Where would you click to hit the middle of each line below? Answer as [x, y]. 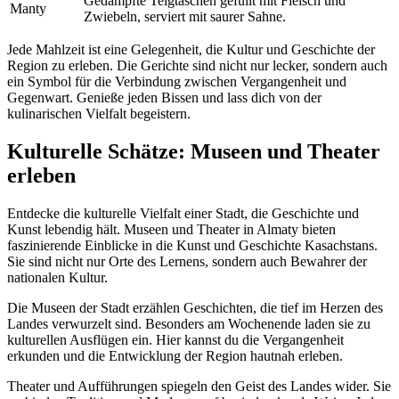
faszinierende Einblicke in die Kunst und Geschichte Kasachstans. [192, 245]
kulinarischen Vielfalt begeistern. [99, 113]
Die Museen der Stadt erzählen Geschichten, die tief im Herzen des [195, 307]
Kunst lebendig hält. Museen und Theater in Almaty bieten [171, 229]
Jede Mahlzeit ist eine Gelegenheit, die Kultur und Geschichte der [191, 49]
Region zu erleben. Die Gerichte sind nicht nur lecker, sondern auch [197, 65]
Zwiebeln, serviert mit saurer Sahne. [185, 16]
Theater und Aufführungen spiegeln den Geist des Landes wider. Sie [199, 386]
